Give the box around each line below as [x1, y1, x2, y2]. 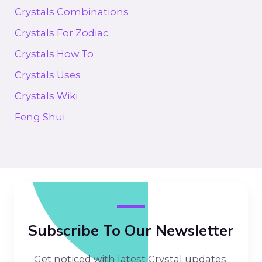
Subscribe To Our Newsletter [28, 221, 234, 239]
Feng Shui [15, 111, 65, 123]
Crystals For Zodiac [15, 27, 109, 39]
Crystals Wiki [15, 90, 78, 102]
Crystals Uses [15, 69, 81, 81]
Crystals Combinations [15, 5, 129, 18]
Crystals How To [15, 48, 94, 60]
